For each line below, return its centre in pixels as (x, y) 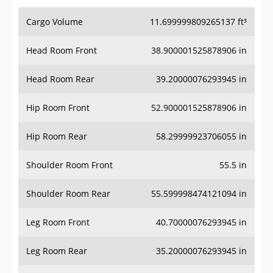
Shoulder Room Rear (68, 194)
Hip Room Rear (57, 136)
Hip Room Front (58, 108)
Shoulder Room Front (69, 165)
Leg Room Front (58, 222)
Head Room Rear (60, 79)
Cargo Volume (55, 22)
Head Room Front (62, 51)
